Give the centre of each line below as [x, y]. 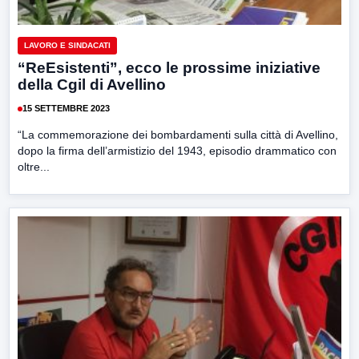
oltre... [34, 166]
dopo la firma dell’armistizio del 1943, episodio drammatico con [177, 150]
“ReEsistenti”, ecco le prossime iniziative [169, 67]
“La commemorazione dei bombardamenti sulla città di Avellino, [178, 134]
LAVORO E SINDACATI [67, 45]
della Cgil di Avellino [92, 84]
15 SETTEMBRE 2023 [66, 109]
